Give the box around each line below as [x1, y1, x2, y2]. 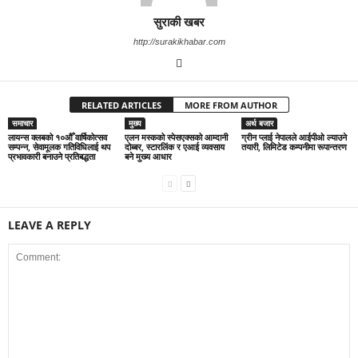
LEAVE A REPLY [8, 217, 91, 233]
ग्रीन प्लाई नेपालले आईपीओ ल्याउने [241, 131, 347, 143]
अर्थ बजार [245, 117, 273, 129]
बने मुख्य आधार [124, 150, 172, 162]
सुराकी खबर [153, 14, 205, 30]
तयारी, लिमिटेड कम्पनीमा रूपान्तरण [241, 141, 347, 153]
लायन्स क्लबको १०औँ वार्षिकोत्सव [8, 131, 107, 143]
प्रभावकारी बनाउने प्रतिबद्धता [8, 150, 95, 162]
